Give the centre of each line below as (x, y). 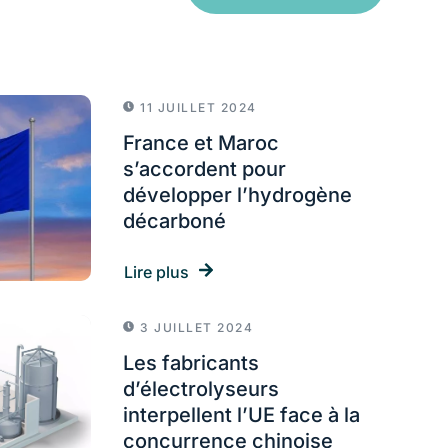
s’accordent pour (204, 168)
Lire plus (156, 271)
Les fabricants (191, 362)
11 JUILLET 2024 (198, 107)
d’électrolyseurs (201, 388)
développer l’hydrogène (237, 194)
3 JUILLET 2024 (196, 327)
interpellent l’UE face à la (241, 414)
